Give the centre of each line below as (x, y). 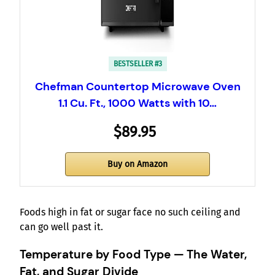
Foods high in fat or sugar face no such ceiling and (130, 212)
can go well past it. (61, 227)
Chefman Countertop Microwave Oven (137, 87)
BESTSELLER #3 (137, 64)
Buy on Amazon (137, 165)
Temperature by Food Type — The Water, (133, 255)
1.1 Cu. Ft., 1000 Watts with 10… (137, 103)
